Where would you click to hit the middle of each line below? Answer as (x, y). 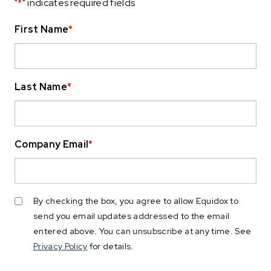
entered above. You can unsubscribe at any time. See (142, 231)
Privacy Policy (60, 246)
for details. (110, 246)
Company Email (52, 144)
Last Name (41, 87)
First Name (42, 29)
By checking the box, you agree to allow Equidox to (136, 201)
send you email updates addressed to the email (132, 216)
